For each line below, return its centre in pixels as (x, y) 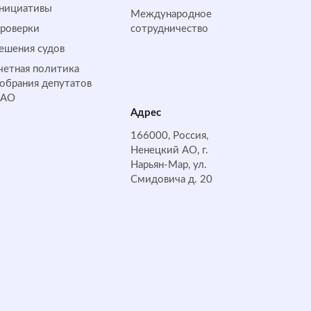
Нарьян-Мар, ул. (168, 165)
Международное (171, 14)
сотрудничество (169, 29)
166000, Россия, (169, 136)
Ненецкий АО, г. (169, 150)
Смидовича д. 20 (171, 179)
